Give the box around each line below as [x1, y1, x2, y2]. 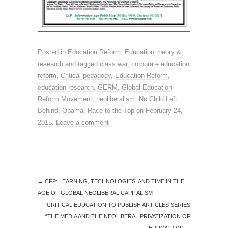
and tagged [63, 60, 100, 68]
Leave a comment [56, 118, 109, 126]
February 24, [146, 106, 183, 115]
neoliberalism [96, 95, 135, 103]
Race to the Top [88, 106, 134, 115]
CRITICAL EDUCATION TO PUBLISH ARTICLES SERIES [47, 201, 190, 208]
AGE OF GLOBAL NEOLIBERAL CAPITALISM [38, 189, 153, 196]
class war [100, 60, 127, 68]
